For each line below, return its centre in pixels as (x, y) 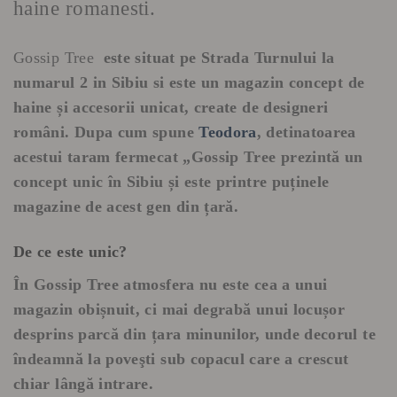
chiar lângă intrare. (84, 384)
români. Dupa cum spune (106, 132)
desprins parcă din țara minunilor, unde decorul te (195, 334)
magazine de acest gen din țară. (126, 206)
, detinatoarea (306, 132)
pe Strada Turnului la (257, 57)
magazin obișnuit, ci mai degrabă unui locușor (179, 309)
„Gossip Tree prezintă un (273, 156)
